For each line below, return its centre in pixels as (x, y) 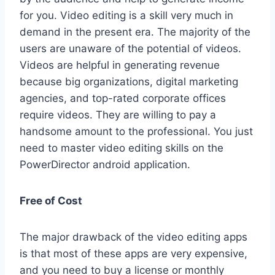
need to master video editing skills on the (122, 148)
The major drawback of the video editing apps (134, 237)
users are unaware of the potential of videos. (130, 49)
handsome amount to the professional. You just (136, 132)
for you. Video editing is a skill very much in (126, 16)
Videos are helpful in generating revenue (120, 65)
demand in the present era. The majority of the (135, 32)
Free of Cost (51, 201)
